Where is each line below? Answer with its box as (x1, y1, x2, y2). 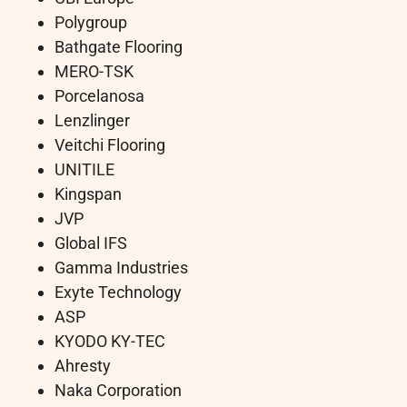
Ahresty (55, 356, 111, 376)
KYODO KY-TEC (55, 332, 165, 352)
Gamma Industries (55, 258, 188, 278)
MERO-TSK (55, 62, 134, 82)
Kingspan (55, 184, 122, 204)
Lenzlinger (55, 111, 130, 131)
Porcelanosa (55, 86, 144, 106)
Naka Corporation (55, 381, 182, 401)
